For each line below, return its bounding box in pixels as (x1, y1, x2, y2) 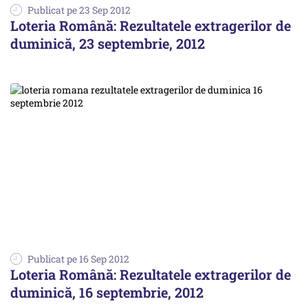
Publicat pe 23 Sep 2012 (27, 3, 131, 17)
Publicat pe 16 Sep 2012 (27, 252, 129, 265)
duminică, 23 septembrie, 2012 (10, 34, 205, 53)
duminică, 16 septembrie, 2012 (10, 283, 203, 301)
